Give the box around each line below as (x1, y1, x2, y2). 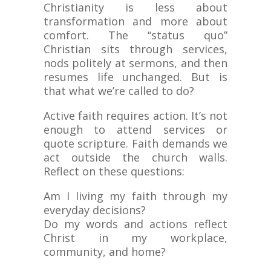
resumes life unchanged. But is (43, 69, 228, 84)
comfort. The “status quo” (43, 27, 228, 42)
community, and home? (43, 244, 166, 259)
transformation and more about (43, 13, 228, 28)
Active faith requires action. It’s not (43, 108, 228, 123)
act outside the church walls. (43, 149, 228, 165)
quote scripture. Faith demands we (43, 135, 228, 151)
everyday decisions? (43, 202, 146, 217)
